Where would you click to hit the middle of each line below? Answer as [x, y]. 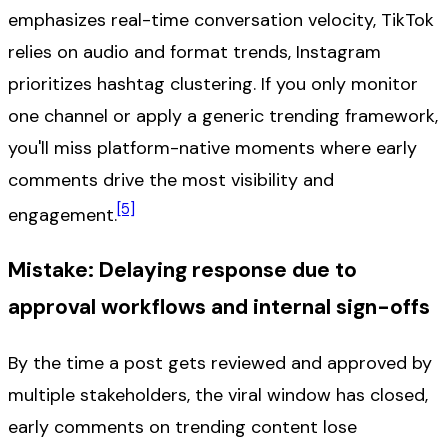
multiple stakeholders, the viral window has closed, [218, 394]
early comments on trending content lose [182, 426]
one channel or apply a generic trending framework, [223, 115]
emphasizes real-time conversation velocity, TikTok [221, 19]
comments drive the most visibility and [171, 179]
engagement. [62, 214]
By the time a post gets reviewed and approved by [220, 362]
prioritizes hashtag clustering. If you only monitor [213, 83]
